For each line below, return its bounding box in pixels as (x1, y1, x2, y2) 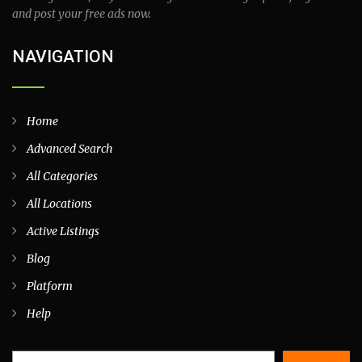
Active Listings (27, 224, 99, 238)
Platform (27, 279, 73, 293)
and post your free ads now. (12, 6, 151, 21)
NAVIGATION (12, 47, 114, 66)
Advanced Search (27, 141, 113, 156)
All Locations (27, 196, 92, 211)
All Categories (27, 169, 98, 183)
